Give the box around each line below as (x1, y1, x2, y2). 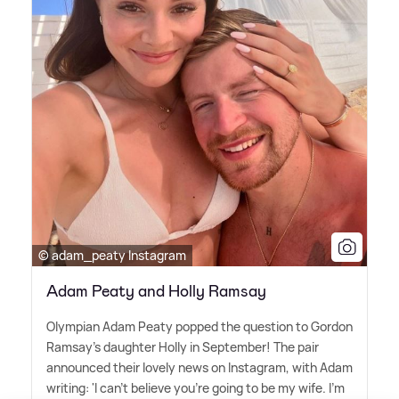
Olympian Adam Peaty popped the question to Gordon (46, 317, 353, 335)
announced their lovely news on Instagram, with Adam (46, 358, 353, 376)
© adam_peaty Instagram (38, 246, 186, 264)
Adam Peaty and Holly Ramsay (46, 280, 266, 302)
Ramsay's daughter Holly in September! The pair (46, 338, 319, 355)
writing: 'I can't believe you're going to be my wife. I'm (46, 379, 345, 396)
